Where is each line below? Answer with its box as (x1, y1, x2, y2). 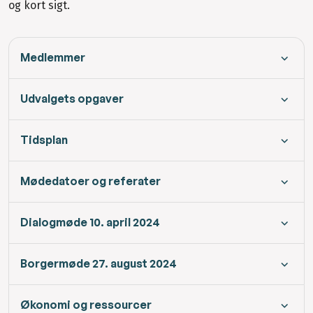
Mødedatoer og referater (20, 174, 161, 189)
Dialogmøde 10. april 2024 (20, 215, 160, 230)
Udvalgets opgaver (20, 92, 124, 106)
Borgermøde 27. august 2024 (20, 256, 177, 271)
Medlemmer (20, 50, 85, 65)
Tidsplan (20, 133, 68, 147)
